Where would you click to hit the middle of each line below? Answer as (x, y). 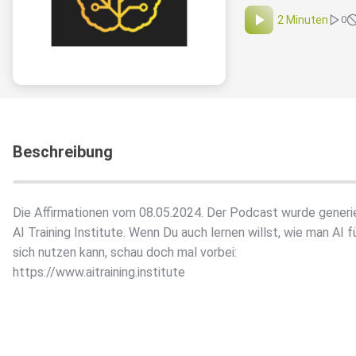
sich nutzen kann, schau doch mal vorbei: (125, 253)
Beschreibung (63, 152)
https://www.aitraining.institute (99, 273)
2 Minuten (303, 20)
